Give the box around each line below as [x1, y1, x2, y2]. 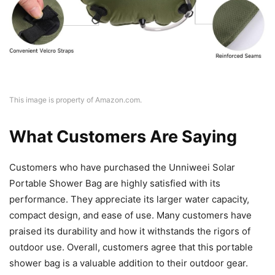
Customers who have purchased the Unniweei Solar [9, 161, 235, 173]
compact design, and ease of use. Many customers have [9, 209, 252, 221]
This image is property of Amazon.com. [9, 95, 142, 104]
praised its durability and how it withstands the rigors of [9, 225, 250, 237]
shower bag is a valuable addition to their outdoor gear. [9, 257, 248, 269]
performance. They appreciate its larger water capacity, [9, 193, 249, 205]
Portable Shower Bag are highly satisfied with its [9, 177, 220, 189]
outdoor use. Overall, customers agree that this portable [9, 241, 253, 253]
